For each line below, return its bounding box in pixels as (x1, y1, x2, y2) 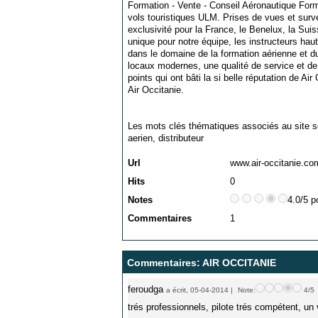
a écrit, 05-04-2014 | (166, 286, 233, 294)
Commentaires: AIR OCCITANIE (127, 257, 276, 268)
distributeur (158, 133, 204, 143)
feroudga (128, 284, 166, 295)
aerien (128, 133, 153, 143)
